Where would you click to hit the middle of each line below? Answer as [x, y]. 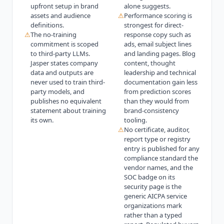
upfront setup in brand [64, 6]
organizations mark [153, 205]
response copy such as [157, 34]
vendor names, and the [158, 167]
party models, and [57, 91]
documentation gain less [161, 82]
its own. [42, 120]
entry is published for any [162, 148]
